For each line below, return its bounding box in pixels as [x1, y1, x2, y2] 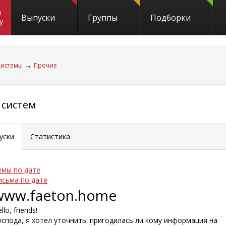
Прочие [34, 61, 57, 70]
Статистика [30, 132, 71, 141]
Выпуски [21, 12, 55, 23]
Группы [88, 12, 118, 23]
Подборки [150, 12, 191, 23]
